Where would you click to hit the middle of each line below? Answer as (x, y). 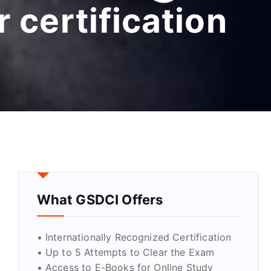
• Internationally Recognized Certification (134, 237)
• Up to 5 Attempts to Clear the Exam (126, 253)
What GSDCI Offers (100, 200)
